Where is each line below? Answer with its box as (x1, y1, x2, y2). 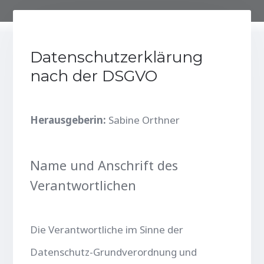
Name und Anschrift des (30, 156, 179, 174)
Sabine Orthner (108, 113, 180, 127)
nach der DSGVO (30, 66, 158, 85)
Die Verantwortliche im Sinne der (30, 222, 184, 236)
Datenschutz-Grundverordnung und (30, 245, 197, 259)
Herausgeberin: (30, 113, 109, 127)
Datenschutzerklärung (30, 47, 204, 67)
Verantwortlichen (30, 176, 137, 194)
